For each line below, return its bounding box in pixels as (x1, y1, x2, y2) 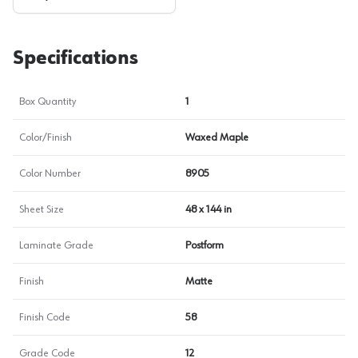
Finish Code (19, 312, 70, 323)
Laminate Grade (19, 240, 93, 251)
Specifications (13, 49, 138, 68)
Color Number (19, 168, 81, 179)
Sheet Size (19, 204, 64, 215)
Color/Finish (19, 132, 72, 143)
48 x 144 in (185, 204, 232, 215)
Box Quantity (19, 96, 76, 107)
